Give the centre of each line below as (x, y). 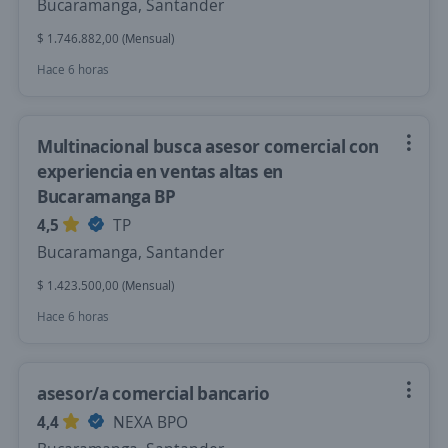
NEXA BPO (148, 422)
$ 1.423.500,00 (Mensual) (105, 285)
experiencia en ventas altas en (160, 171)
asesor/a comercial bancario (153, 393)
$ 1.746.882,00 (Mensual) (105, 38)
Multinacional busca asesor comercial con (208, 146)
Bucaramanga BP (106, 196)
